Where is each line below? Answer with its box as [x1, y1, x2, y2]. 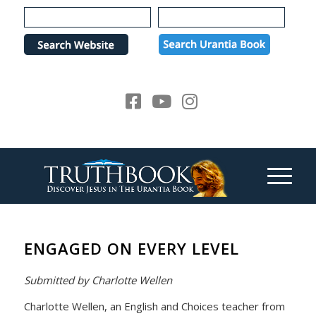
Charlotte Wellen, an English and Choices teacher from [23, 298, 285, 313]
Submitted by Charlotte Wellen [23, 273, 172, 287]
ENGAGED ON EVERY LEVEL [23, 238, 239, 259]
